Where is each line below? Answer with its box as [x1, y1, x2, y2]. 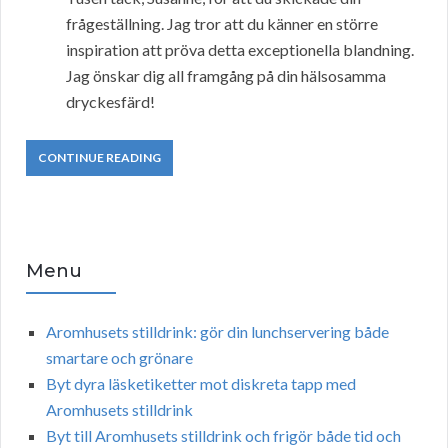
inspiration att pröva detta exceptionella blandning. [66, 40, 414, 60]
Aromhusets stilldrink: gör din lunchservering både [46, 322, 389, 342]
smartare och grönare [46, 348, 193, 368]
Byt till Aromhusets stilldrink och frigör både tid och [46, 426, 401, 446]
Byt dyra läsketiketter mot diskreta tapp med [46, 374, 356, 394]
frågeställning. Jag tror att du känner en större [66, 14, 378, 34]
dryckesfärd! [66, 92, 155, 112]
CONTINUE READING [38, 150, 161, 166]
